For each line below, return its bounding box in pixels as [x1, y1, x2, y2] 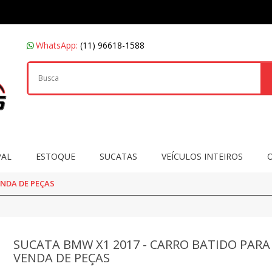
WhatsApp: [36, 39, 80, 51]
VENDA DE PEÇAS [13, 250, 110, 266]
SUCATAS [99, 150, 137, 162]
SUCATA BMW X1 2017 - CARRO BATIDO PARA [13, 236, 271, 253]
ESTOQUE [35, 150, 75, 162]
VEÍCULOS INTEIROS [161, 150, 243, 162]
